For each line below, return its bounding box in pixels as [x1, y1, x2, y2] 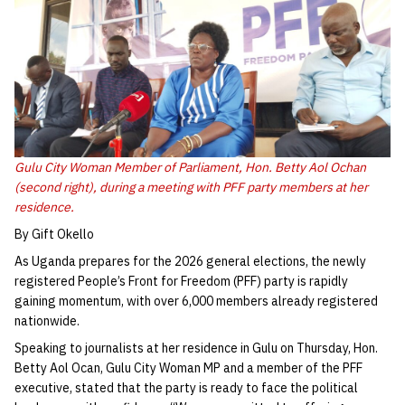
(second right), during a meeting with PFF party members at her [14, 179, 368, 196]
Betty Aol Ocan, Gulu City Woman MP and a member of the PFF [14, 360, 363, 377]
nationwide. [14, 313, 80, 330]
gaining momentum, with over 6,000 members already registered [14, 293, 378, 310]
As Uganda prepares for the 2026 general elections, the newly [14, 253, 366, 270]
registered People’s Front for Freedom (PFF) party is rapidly [14, 273, 348, 290]
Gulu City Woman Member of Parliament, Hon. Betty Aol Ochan [14, 159, 366, 176]
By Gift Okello [14, 226, 94, 243]
